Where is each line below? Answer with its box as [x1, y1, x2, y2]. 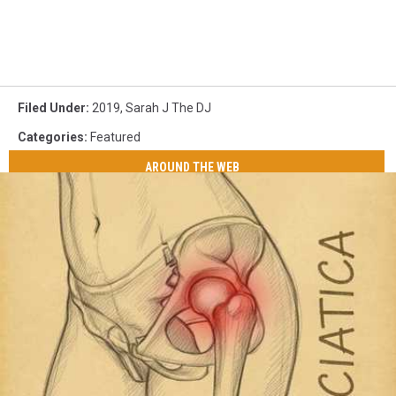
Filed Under [18, 100, 86, 115]
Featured [90, 129, 141, 144]
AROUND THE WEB [145, 160, 240, 175]
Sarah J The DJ [126, 100, 211, 115]
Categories [18, 129, 84, 144]
